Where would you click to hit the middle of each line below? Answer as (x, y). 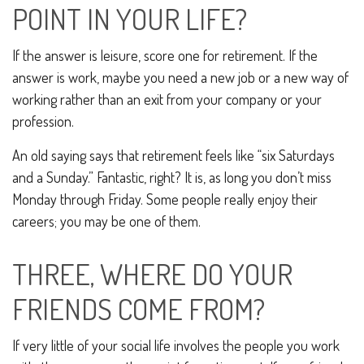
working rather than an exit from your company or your (167, 99)
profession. (43, 121)
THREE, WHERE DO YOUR (152, 274)
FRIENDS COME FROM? (139, 309)
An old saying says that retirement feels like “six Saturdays (173, 155)
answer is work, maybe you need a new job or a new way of (180, 77)
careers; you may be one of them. (106, 221)
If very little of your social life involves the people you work (176, 345)
